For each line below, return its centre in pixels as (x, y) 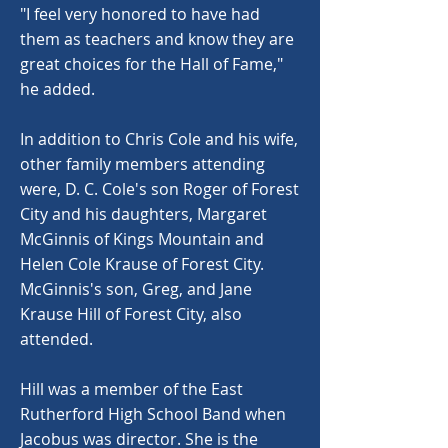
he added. (57, 89)
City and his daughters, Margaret (143, 214)
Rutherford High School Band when (153, 414)
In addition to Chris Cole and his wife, (159, 139)
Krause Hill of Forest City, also (131, 314)
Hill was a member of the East (131, 389)
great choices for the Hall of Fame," (151, 64)
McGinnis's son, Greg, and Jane (136, 289)
